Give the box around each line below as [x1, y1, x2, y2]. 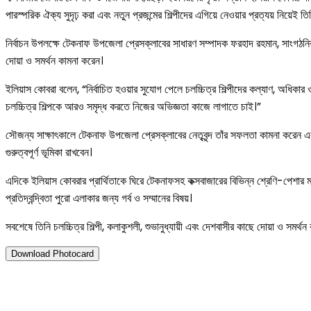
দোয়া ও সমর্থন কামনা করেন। [6, 53, 103, 69]
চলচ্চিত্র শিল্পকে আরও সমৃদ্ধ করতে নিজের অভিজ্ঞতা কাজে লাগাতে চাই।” [6, 99, 261, 115]
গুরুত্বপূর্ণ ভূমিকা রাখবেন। [6, 144, 92, 160]
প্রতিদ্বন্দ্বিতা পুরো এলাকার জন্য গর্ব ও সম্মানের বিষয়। [6, 190, 192, 206]
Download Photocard [11, 249, 94, 259]
